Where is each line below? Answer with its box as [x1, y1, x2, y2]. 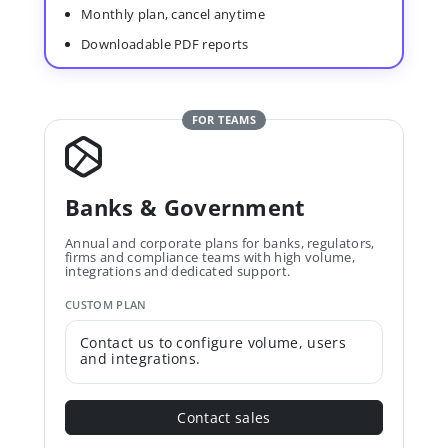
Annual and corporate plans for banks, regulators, [65, 234, 375, 252]
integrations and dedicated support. [65, 262, 291, 280]
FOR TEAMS [191, 112, 257, 127]
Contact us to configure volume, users [80, 333, 346, 352]
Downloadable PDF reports [81, 35, 249, 53]
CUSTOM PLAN [65, 297, 147, 312]
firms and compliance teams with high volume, [65, 248, 356, 266]
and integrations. [80, 349, 201, 368]
